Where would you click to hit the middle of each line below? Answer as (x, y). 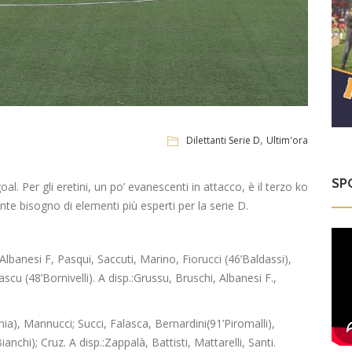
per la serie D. (213, 206)
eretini (72, 187)
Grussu (151, 278)
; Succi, (91, 324)
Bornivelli (66, 278)
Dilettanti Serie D (224, 140)
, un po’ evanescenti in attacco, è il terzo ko (198, 187)
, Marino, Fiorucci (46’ (188, 259)
